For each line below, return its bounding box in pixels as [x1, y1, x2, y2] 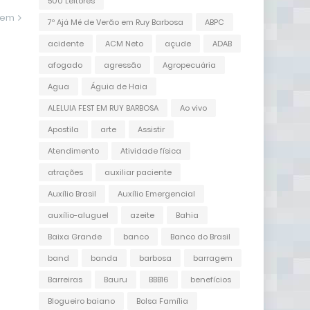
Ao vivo [180, 102, 207, 113]
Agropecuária [163, 60, 216, 71]
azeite [130, 210, 154, 221]
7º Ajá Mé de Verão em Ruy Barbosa [48, 17, 183, 28]
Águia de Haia [91, 81, 147, 92]
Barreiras [48, 274, 82, 285]
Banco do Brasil [170, 231, 230, 242]
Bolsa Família [136, 295, 188, 307]
